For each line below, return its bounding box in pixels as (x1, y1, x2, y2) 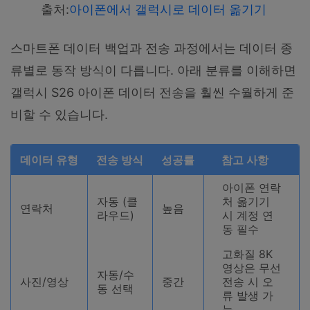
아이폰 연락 (221, 180, 281, 194)
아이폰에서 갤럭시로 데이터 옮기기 (69, 2, 270, 17)
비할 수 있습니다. (10, 107, 108, 122)
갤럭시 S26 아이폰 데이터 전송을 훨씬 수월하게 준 (10, 85, 294, 100)
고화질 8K (221, 246, 273, 261)
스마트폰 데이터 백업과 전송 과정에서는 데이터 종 (10, 41, 293, 56)
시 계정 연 (221, 208, 273, 222)
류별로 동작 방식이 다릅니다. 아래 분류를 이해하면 (10, 63, 296, 78)
